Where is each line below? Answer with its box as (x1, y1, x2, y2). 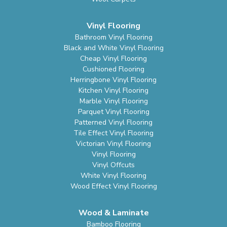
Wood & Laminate (78, 207, 149, 219)
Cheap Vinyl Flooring (80, 54, 147, 64)
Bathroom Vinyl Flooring (74, 32, 153, 43)
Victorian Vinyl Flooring (76, 139, 151, 149)
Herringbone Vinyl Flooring (70, 75, 157, 85)
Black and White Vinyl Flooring (63, 43, 164, 53)
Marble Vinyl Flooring (79, 96, 148, 106)
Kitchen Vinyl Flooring (79, 86, 148, 96)
